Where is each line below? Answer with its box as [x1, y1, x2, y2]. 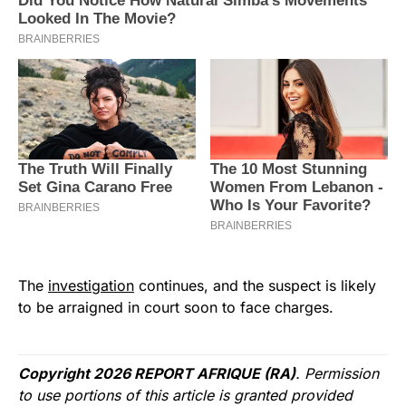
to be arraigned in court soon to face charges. [18, 297, 333, 316]
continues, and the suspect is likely [134, 275, 376, 295]
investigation [48, 275, 134, 295]
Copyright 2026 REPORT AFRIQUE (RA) [18, 363, 295, 382]
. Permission [295, 363, 379, 382]
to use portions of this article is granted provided [18, 385, 353, 404]
